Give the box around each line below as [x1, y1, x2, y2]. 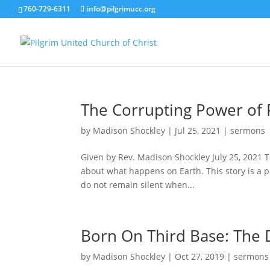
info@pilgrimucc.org [87, 4, 155, 14]
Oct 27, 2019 [175, 251, 225, 262]
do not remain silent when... [81, 179, 195, 190]
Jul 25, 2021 [175, 125, 221, 136]
